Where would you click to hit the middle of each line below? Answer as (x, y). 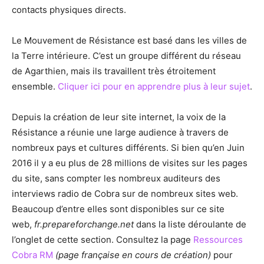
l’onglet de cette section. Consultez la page (103, 240)
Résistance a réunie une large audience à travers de (120, 133)
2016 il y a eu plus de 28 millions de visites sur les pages (130, 163)
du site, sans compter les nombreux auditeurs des (116, 179)
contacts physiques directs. (69, 10)
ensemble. (35, 87)
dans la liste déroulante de (190, 225)
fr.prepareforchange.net (84, 225)
